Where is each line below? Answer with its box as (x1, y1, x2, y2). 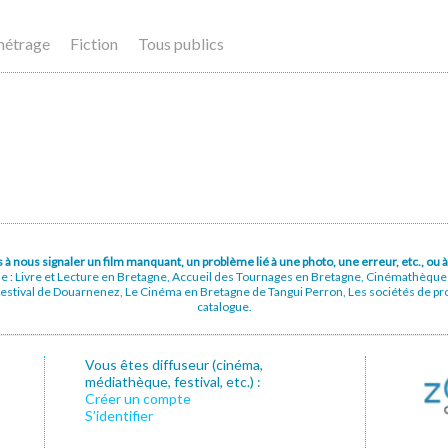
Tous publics (138, 34, 224, 53)
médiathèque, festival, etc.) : (85, 373, 261, 390)
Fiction (70, 34, 118, 53)
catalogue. (196, 299, 252, 314)
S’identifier (85, 407, 153, 424)
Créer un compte (85, 390, 191, 407)
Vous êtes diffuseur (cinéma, (85, 356, 263, 373)
